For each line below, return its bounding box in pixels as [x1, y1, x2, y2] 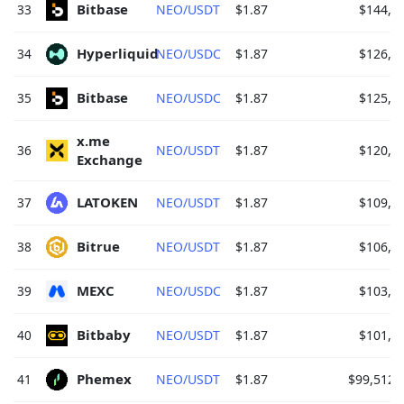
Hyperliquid [77, 44, 162, 63]
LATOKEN [77, 193, 142, 212]
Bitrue [77, 237, 124, 256]
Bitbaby [77, 326, 134, 344]
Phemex [77, 370, 135, 389]
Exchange [77, 150, 146, 169]
